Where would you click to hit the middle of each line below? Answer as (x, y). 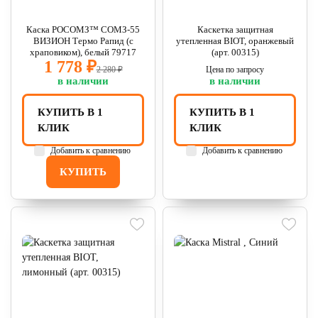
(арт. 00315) (235, 52)
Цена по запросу (235, 70)
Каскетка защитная (235, 29)
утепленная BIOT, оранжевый (235, 41)
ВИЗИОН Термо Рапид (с (83, 41)
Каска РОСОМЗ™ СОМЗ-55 (83, 29)
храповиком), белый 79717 (83, 52)
